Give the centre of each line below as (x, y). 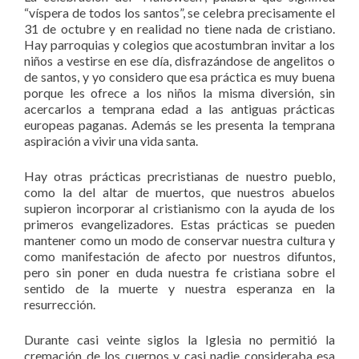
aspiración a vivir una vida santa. (111, 141)
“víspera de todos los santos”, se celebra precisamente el (179, 13)
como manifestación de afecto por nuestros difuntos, (179, 256)
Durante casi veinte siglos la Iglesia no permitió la (179, 340)
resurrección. (60, 305)
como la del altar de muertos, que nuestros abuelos (179, 192)
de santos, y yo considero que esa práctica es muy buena (179, 77)
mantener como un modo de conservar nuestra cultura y (179, 240)
